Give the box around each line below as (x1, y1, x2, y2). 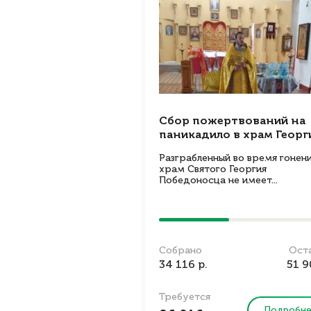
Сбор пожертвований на (159, 116, 305, 127)
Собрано (159, 246, 202, 255)
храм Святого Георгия (159, 165, 267, 174)
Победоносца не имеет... (159, 176, 278, 185)
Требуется (159, 292, 210, 302)
